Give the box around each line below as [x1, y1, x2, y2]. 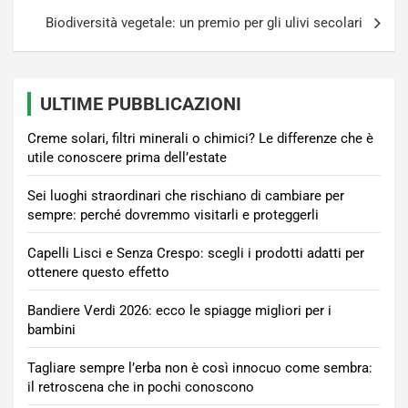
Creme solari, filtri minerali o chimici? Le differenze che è [27, 130, 373, 147]
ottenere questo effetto [27, 264, 169, 280]
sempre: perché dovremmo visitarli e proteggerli [27, 207, 319, 223]
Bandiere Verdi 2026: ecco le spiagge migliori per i [27, 302, 331, 319]
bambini [27, 321, 76, 338]
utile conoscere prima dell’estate [27, 149, 227, 166]
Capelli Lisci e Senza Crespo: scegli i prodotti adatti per [27, 245, 364, 261]
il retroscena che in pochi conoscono [27, 379, 254, 395]
